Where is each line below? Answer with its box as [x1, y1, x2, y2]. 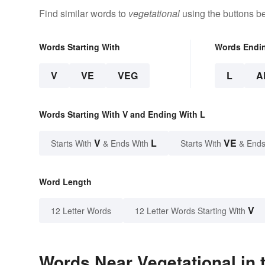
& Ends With [101, 137, 151, 149]
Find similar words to [39, 6, 128, 20]
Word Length [39, 175, 92, 188]
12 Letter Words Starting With [135, 204, 245, 216]
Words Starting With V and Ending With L [39, 108, 205, 120]
